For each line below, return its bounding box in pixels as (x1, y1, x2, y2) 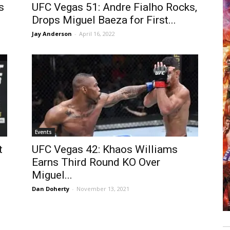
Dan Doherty (32, 185, 69, 193)
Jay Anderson (32, 30, 72, 37)
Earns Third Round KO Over (32, 156, 160, 168)
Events (35, 128, 52, 136)
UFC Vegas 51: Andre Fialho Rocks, (32, 1, 197, 13)
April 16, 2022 (79, 30, 115, 37)
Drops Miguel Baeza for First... (32, 14, 176, 26)
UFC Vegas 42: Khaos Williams (32, 143, 178, 156)
